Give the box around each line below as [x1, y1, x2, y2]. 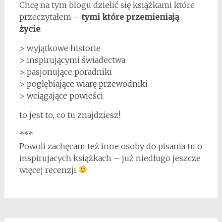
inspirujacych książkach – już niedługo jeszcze [19, 153, 201, 163]
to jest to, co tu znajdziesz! [19, 110, 120, 120]
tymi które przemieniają [81, 11, 179, 22]
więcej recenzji [19, 165, 78, 175]
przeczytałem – [19, 11, 82, 22]
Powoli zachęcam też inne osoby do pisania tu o [19, 141, 202, 151]
